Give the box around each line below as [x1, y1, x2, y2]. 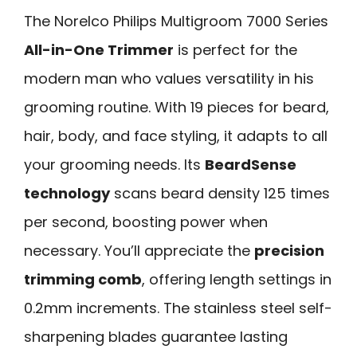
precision [254, 240, 324, 261]
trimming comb [24, 269, 142, 289]
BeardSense [205, 154, 296, 175]
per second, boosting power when [24, 211, 268, 232]
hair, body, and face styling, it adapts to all [24, 125, 328, 146]
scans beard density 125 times [110, 182, 330, 203]
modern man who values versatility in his [24, 68, 314, 88]
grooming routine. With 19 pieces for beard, [24, 96, 329, 117]
